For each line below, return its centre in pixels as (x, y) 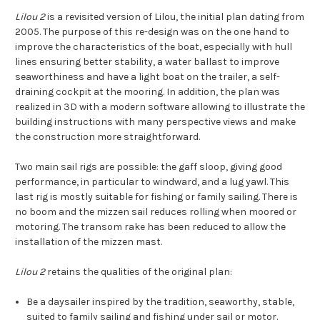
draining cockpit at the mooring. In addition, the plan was (147, 92)
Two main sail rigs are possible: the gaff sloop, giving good (149, 167)
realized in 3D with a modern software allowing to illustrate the (160, 107)
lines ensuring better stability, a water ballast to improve (147, 62)
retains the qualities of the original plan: (140, 272)
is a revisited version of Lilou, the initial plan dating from (176, 17)
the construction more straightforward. (107, 137)
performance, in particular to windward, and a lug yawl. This (152, 182)
